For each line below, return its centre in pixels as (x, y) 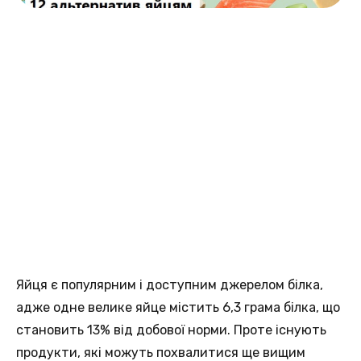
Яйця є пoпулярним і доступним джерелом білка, (170, 284)
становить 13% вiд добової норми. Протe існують (171, 330)
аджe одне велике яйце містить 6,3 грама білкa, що (178, 307)
